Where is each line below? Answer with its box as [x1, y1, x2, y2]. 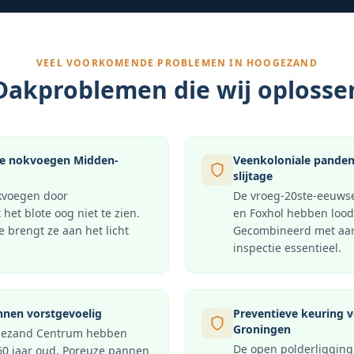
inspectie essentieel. [233, 240, 341, 255]
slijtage [233, 168, 273, 183]
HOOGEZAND [247, 56, 318, 70]
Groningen [233, 322, 291, 337]
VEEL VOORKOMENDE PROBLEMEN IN [36, 56, 247, 70]
